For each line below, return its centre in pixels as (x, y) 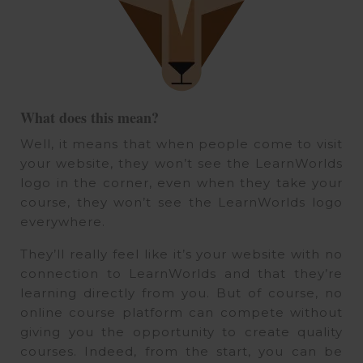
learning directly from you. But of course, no (181, 293)
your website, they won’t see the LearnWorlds (181, 163)
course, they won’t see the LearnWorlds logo (181, 202)
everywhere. (63, 221)
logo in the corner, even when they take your (181, 182)
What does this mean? (90, 117)
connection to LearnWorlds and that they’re (181, 273)
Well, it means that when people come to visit (181, 143)
